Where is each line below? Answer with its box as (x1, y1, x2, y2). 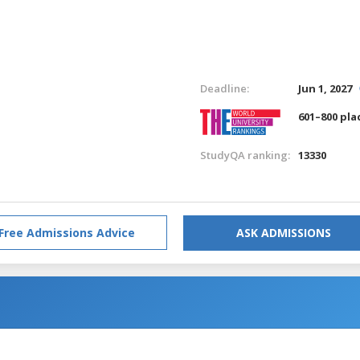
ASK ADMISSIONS (236, 224, 331, 240)
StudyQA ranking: (199, 147, 290, 162)
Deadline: (199, 80, 249, 96)
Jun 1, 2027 (298, 80, 353, 96)
